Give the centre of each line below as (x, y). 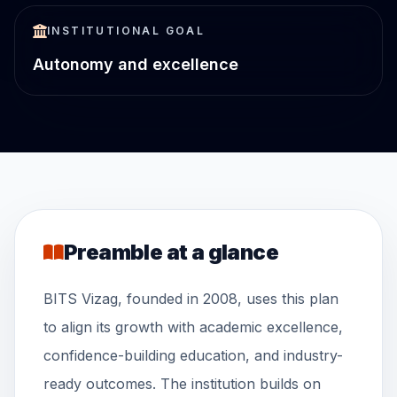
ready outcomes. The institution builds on (182, 384)
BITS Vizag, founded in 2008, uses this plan (191, 299)
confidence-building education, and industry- (193, 355)
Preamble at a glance (171, 252)
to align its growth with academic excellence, (193, 327)
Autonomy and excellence (136, 64)
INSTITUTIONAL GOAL (126, 31)
